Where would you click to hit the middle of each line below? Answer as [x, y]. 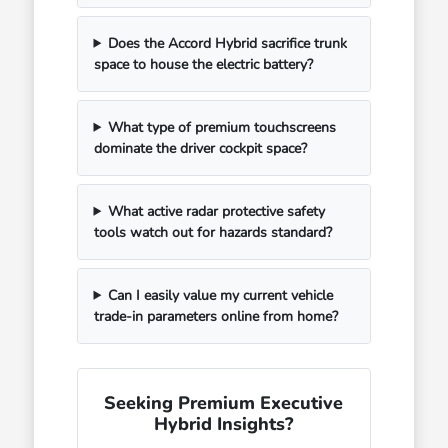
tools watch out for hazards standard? [212, 232]
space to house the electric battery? [203, 64]
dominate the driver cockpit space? [200, 148]
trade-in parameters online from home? [215, 316]
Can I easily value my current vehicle [221, 295]
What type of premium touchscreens [222, 127]
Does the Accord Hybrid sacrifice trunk [228, 43]
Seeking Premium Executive [224, 402]
